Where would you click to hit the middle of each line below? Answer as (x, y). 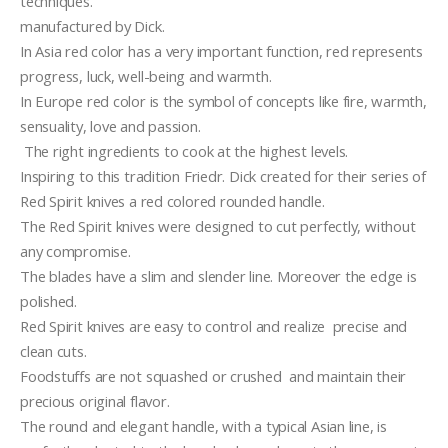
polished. (52, 300)
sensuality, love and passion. (110, 125)
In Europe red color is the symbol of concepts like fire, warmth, (223, 100)
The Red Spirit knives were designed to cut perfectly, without (218, 225)
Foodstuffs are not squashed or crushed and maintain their (213, 375)
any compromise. (75, 250)
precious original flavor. (95, 400)
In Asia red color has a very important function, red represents (221, 50)
